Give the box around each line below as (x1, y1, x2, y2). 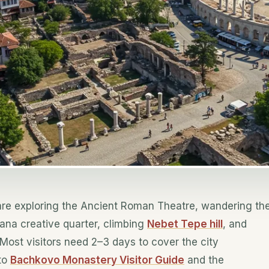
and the (184, 254, 224, 267)
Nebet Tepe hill (147, 218, 223, 231)
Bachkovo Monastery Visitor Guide (10, 254, 184, 267)
